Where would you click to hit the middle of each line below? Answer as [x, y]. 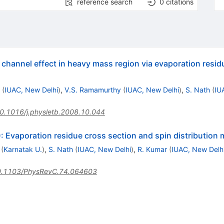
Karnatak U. [22, 149]
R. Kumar [152, 149]
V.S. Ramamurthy [92, 89]
